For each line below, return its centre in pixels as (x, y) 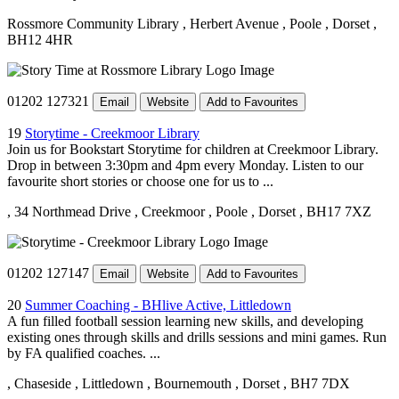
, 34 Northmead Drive (69, 211)
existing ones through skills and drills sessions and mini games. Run (197, 337)
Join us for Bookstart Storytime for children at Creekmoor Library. (193, 149)
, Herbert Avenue (231, 23)
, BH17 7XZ (335, 211)
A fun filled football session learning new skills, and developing (185, 321)
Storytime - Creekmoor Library (112, 133)
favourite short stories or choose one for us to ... (140, 181)
